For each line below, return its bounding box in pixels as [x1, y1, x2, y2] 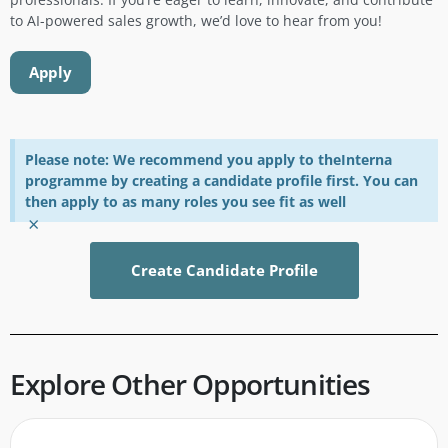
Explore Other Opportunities [10, 365, 371, 403]
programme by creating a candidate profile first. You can [25, 171, 418, 190]
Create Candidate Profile [130, 260, 318, 280]
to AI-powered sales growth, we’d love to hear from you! [10, 11, 382, 30]
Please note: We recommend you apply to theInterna [25, 150, 392, 169]
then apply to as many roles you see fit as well [25, 192, 346, 211]
